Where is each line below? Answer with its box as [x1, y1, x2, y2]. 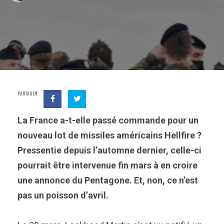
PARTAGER [17, 89, 37, 97]
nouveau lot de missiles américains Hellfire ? [17, 130, 201, 140]
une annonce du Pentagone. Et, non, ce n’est [17, 175, 198, 185]
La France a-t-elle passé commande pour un [17, 115, 198, 125]
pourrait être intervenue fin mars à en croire [17, 160, 197, 170]
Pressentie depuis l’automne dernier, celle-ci [17, 145, 201, 155]
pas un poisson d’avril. [17, 190, 110, 200]
